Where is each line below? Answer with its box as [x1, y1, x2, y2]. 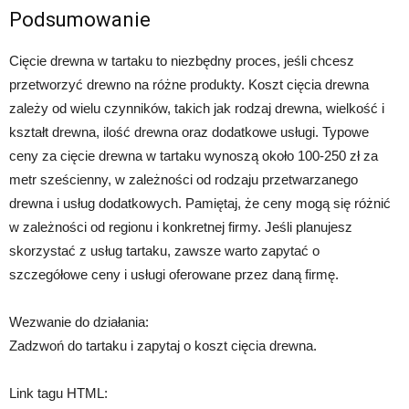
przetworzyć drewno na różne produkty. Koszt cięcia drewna [9, 76, 369, 92]
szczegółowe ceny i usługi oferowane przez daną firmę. [9, 266, 339, 282]
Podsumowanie [9, 7, 151, 31]
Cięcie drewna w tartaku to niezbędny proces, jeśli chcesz [9, 52, 354, 68]
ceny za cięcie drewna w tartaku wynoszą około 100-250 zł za [9, 147, 378, 163]
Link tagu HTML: [9, 384, 108, 401]
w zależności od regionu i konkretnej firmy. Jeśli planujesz [9, 218, 352, 235]
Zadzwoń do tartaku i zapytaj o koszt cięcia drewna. [9, 337, 317, 353]
